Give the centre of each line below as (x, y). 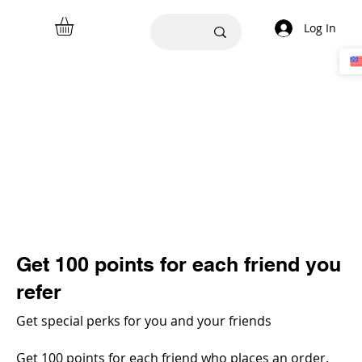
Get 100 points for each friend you (179, 264)
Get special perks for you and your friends (144, 321)
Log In (320, 28)
